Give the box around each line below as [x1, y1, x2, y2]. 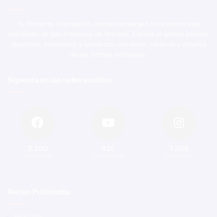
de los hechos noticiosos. [70, 50, 147, 58]
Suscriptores [92, 152, 124, 159]
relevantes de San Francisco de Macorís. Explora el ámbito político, [7, 30, 210, 38]
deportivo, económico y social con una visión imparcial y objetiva [11, 40, 206, 48]
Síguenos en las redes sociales [7, 73, 111, 84]
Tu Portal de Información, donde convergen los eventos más [17, 19, 200, 28]
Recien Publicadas [7, 185, 71, 196]
